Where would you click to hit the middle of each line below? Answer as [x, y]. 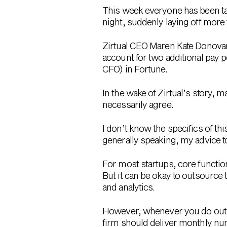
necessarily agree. [138, 104]
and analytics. [129, 187]
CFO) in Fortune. [135, 69]
